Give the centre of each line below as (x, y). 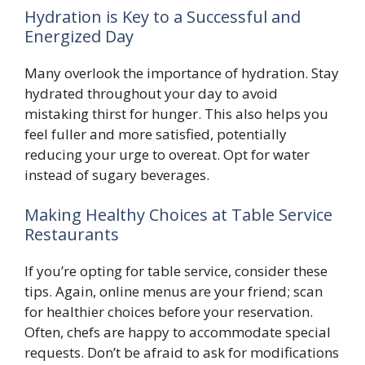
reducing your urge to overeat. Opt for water (167, 154)
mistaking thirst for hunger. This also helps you (176, 113)
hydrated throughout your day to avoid (151, 93)
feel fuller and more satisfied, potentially (156, 134)
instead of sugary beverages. (117, 174)
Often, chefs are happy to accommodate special (178, 332)
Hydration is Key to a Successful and (163, 16)
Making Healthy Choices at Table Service (178, 215)
